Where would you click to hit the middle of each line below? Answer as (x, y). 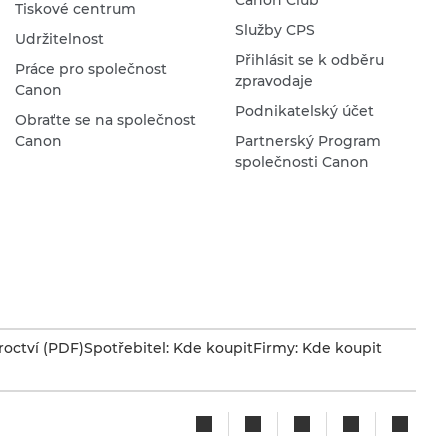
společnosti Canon (301, 161)
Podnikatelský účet (304, 110)
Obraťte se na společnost (105, 119)
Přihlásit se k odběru (309, 59)
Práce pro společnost (90, 68)
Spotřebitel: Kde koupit (168, 347)
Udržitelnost (59, 38)
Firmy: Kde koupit (317, 347)
